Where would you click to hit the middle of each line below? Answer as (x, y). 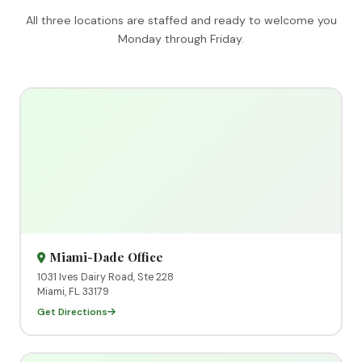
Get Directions (72, 311)
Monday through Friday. (181, 38)
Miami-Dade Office (106, 257)
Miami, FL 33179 (73, 291)
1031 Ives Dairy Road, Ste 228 (105, 277)
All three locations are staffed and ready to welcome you (181, 20)
